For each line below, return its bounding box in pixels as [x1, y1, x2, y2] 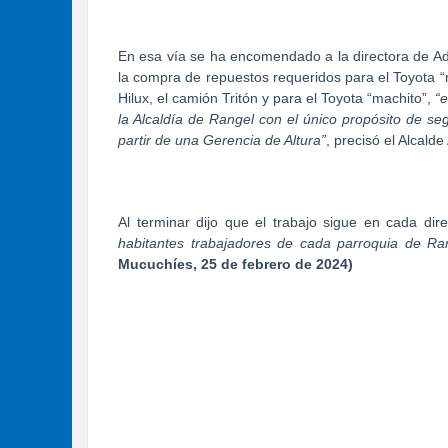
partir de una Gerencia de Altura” [118, 131, 326, 148]
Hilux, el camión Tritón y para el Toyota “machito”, [118, 89, 436, 106]
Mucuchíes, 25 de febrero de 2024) [118, 255, 353, 272]
